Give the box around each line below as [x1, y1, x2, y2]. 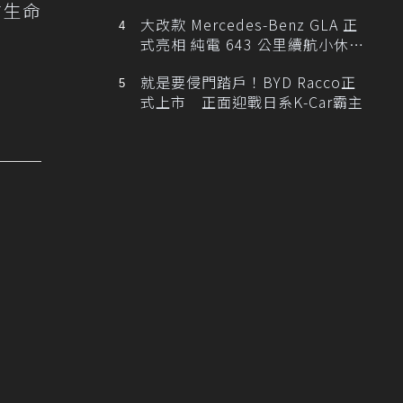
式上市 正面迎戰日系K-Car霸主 [139, 91, 363, 113]
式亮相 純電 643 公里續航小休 [139, 33, 349, 56]
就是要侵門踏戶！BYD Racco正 [139, 71, 356, 94]
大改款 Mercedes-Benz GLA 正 [139, 13, 358, 36]
